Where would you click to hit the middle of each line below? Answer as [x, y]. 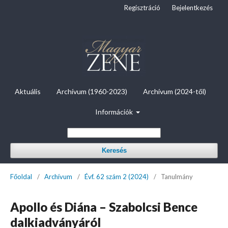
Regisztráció [142, 8]
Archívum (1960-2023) [92, 91]
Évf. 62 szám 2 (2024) [117, 176]
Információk [115, 111]
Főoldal [21, 176]
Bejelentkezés [192, 8]
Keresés [114, 150]
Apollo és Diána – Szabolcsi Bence [104, 207]
